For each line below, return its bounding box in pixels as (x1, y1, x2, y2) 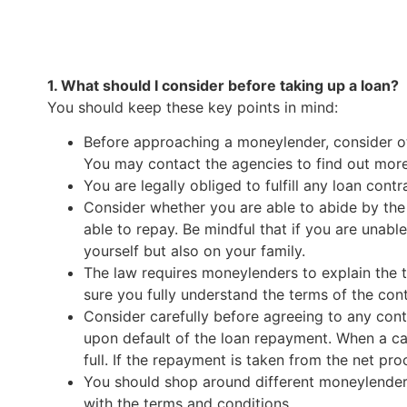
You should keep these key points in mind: (47, 98, 338, 116)
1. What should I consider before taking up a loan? (47, 76, 399, 94)
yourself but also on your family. (84, 242, 305, 261)
